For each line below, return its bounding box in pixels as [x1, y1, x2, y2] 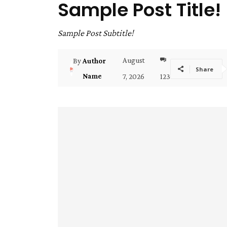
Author [83, 57, 106, 65]
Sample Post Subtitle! [58, 28, 134, 39]
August [123, 56, 145, 65]
